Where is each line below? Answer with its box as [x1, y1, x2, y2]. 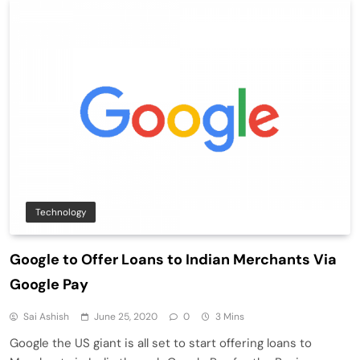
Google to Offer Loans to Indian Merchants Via [10, 250, 337, 270]
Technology [35, 206, 86, 219]
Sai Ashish [23, 310, 69, 324]
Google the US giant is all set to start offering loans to [10, 335, 312, 352]
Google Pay [10, 275, 88, 295]
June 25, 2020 [94, 310, 157, 324]
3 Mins [215, 310, 244, 324]
